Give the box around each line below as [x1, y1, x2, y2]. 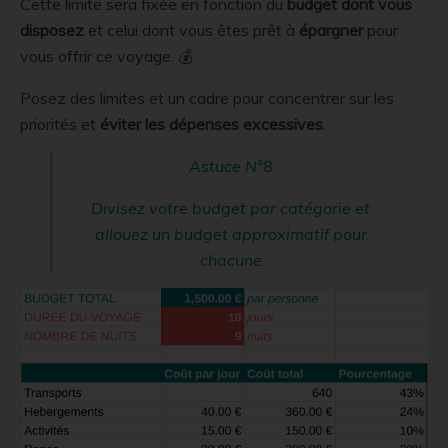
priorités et [20, 114, 100, 135]
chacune [199, 250, 262, 271]
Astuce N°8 [188, 156, 273, 177]
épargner [299, 20, 363, 41]
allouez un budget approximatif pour [94, 224, 367, 245]
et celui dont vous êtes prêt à [84, 20, 299, 41]
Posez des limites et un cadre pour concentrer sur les [20, 88, 394, 109]
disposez [20, 20, 84, 41]
